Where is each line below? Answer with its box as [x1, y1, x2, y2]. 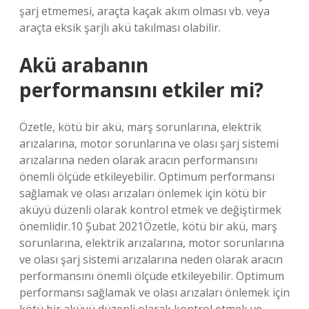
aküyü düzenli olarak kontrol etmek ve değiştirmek [19, 202, 281, 217]
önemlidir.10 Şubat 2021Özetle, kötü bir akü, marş [19, 219, 277, 234]
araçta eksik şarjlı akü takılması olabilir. [19, 20, 221, 35]
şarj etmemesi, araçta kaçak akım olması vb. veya [19, 3, 270, 19]
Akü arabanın [19, 52, 148, 78]
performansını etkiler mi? [19, 77, 263, 103]
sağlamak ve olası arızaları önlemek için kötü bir [19, 186, 266, 201]
